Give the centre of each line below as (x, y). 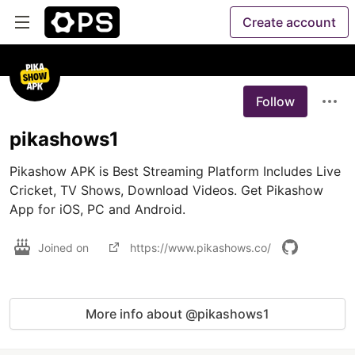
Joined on (65, 247)
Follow (275, 101)
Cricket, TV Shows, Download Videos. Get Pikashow (166, 190)
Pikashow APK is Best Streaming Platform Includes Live (175, 171)
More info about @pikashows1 (177, 314)
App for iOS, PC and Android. (97, 209)
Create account (289, 22)
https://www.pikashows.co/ (200, 247)
